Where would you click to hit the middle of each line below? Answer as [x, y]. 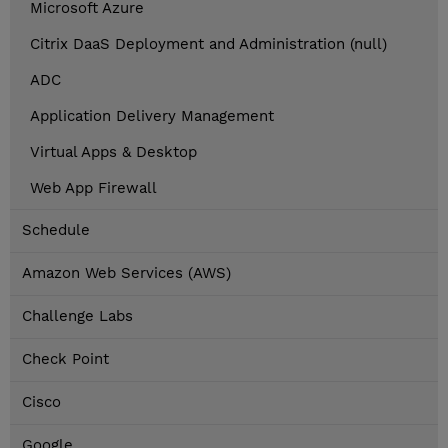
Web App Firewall [93, 188]
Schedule [56, 230]
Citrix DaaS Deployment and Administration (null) [208, 44]
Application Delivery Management [152, 116]
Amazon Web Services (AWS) [126, 273]
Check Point [65, 359]
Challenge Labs [77, 316]
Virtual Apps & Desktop [113, 152]
